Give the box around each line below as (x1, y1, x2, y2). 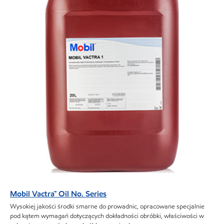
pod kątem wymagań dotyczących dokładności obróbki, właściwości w (10, 211, 204, 220)
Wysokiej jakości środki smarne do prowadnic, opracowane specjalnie (10, 201, 204, 211)
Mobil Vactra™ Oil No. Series (10, 188, 106, 199)
